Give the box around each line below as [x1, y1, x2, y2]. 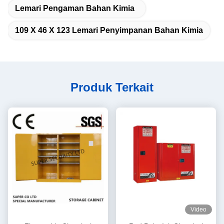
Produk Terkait [70, 80, 153, 94]
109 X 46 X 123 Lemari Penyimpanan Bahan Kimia [15, 26, 203, 34]
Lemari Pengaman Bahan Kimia [15, 4, 134, 12]
